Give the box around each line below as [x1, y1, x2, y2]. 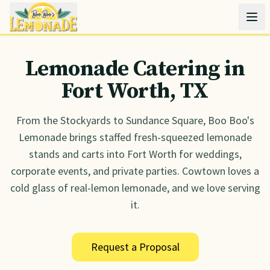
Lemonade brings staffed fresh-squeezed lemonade [18, 130, 252, 144]
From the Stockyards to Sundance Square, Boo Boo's [16, 113, 254, 127]
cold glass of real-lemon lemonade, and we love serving [10, 181, 260, 195]
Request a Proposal [90, 240, 180, 254]
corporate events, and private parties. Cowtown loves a [11, 164, 259, 178]
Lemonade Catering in [25, 55, 245, 83]
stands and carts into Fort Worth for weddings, [28, 147, 242, 161]
